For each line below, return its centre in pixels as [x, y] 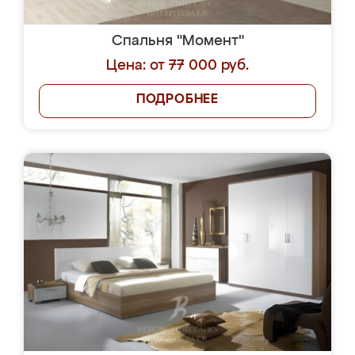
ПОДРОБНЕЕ [177, 100]
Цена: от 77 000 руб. [177, 66]
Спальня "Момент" [177, 41]
